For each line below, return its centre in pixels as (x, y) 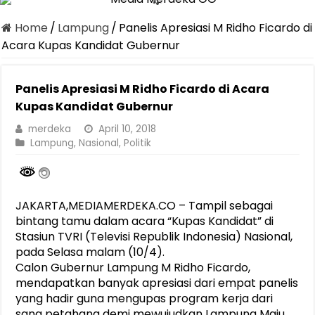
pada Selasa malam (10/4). (90, 252)
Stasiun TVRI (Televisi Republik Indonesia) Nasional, (154, 237)
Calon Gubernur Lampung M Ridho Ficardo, (133, 268)
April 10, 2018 (128, 129)
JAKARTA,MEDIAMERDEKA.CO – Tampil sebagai (144, 206)
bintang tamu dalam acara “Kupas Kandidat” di (145, 221)
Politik (138, 143)
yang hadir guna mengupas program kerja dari (144, 299)
